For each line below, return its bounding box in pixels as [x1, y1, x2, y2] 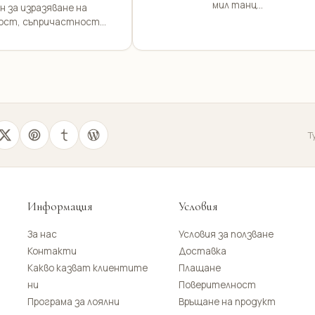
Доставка [178, 245, 226, 257]
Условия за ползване [178, 228, 274, 240]
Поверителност [178, 278, 256, 291]
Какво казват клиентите [27, 262, 148, 274]
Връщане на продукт [178, 295, 276, 308]
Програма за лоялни [27, 295, 120, 308]
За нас [27, 228, 57, 240]
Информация [27, 199, 93, 214]
